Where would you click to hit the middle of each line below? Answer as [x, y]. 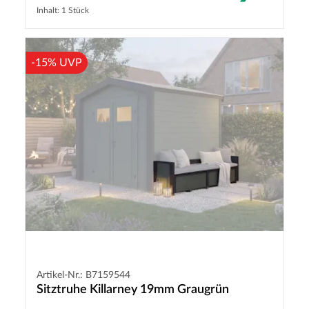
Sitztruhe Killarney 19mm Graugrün [133, 290]
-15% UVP [57, 62]
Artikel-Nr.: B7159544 [83, 276]
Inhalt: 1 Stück [63, 10]
